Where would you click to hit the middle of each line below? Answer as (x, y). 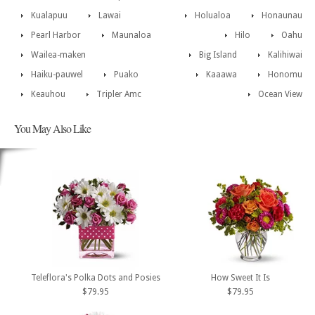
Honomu (285, 75)
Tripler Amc (119, 95)
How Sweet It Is (240, 278)
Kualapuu (49, 16)
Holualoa (213, 16)
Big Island (218, 55)
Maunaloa (131, 36)
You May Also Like (52, 129)
